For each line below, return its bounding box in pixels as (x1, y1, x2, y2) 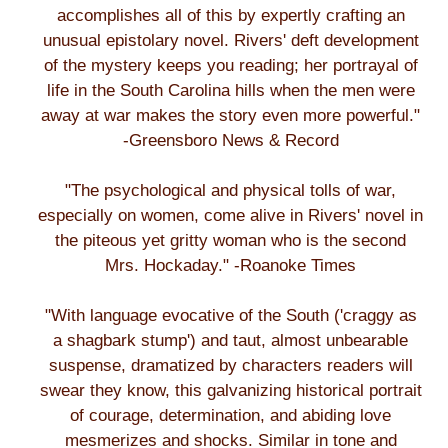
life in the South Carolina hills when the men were (46, 81, 415, 100)
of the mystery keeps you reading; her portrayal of (43, 56, 418, 75)
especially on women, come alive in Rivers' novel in (38, 206, 424, 225)
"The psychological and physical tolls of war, (65, 181, 397, 200)
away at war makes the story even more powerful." (41, 106, 421, 125)
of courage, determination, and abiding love (70, 406, 392, 425)
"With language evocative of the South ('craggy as (44, 306, 417, 325)
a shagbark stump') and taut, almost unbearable (53, 331, 409, 350)
